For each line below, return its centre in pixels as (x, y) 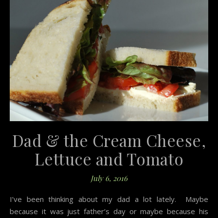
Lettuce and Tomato (109, 158)
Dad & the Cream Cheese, (109, 140)
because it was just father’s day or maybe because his (109, 211)
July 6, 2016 (109, 178)
